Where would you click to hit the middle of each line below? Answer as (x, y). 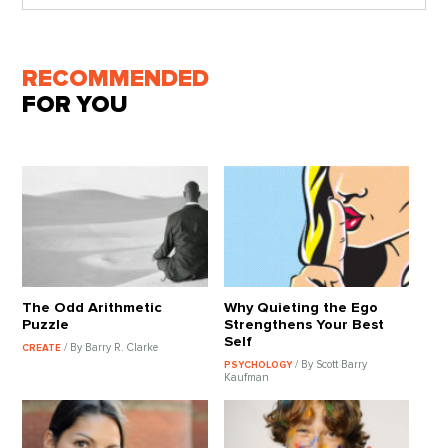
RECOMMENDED (116, 79)
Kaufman (246, 377)
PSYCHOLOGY (259, 364)
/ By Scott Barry (331, 364)
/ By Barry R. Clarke (111, 347)
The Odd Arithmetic (92, 308)
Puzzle (46, 325)
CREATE (43, 347)
